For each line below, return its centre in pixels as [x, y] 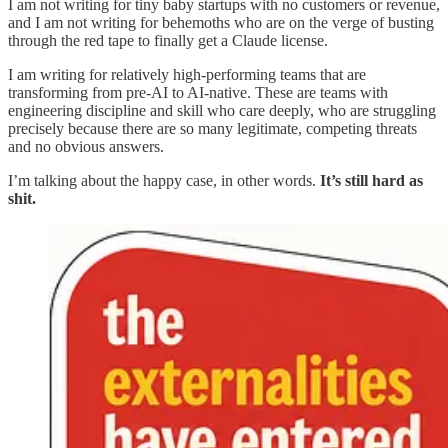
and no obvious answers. [86, 147]
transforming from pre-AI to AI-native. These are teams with [198, 93]
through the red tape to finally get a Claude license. [168, 41]
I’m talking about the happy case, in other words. [164, 181]
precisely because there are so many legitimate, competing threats [212, 129]
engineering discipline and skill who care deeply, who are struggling [222, 111]
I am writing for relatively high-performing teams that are [187, 75]
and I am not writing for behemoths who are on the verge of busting [221, 23]
